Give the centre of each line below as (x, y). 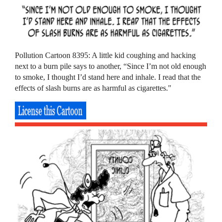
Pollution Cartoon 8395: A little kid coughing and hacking (106, 55)
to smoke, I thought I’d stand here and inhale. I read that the (108, 77)
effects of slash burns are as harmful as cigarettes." (93, 88)
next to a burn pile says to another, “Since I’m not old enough (111, 66)
